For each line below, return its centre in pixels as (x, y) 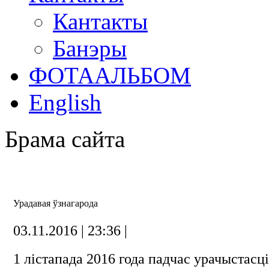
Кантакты (100, 21)
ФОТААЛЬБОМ (110, 75)
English (65, 102)
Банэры (90, 48)
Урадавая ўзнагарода (56, 203)
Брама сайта (65, 139)
